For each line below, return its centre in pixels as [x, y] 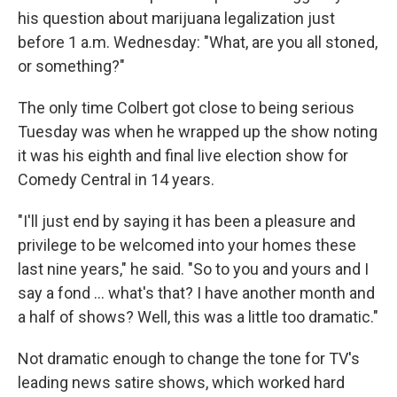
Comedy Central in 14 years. [116, 180]
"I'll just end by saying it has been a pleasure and [187, 222]
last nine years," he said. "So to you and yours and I [193, 269]
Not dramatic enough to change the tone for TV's [189, 359]
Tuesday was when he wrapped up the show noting [198, 132]
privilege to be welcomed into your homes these [187, 245]
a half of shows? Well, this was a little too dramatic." [198, 317]
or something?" [71, 66]
